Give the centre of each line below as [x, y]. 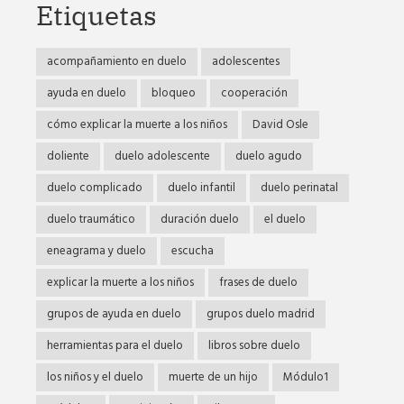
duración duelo [200, 219]
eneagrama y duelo [96, 251]
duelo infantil [202, 188]
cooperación [254, 93]
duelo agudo [269, 156]
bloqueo [174, 93]
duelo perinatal [299, 188]
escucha [193, 251]
